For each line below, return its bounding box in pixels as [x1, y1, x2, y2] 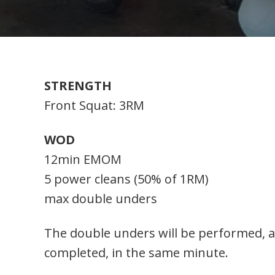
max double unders [44, 190, 157, 207]
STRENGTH [44, 77, 112, 95]
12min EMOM [44, 151, 122, 168]
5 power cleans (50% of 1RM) [44, 171, 209, 188]
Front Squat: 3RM [44, 97, 144, 114]
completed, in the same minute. [44, 244, 228, 261]
